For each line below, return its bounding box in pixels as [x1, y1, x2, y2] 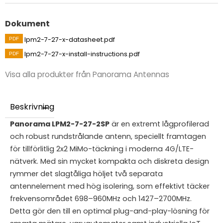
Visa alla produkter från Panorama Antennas [5, 69, 169, 80]
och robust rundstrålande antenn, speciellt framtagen [10, 131, 206, 141]
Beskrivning [10, 101, 54, 113]
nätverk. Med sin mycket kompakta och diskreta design [10, 156, 209, 166]
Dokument [5, 17, 50, 29]
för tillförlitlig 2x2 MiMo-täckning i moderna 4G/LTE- [10, 143, 194, 154]
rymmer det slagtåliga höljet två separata [10, 168, 163, 179]
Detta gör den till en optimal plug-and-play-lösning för [10, 206, 210, 216]
